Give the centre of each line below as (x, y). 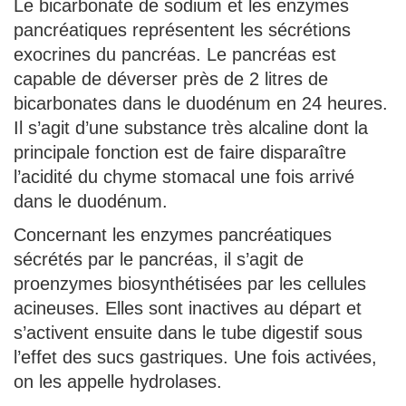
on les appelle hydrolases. (118, 381)
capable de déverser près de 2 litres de (171, 78)
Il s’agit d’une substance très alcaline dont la (191, 127)
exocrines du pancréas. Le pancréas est (175, 54)
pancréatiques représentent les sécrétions (182, 29)
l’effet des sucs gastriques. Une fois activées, (195, 357)
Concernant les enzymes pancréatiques (173, 234)
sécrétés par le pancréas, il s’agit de (159, 259)
